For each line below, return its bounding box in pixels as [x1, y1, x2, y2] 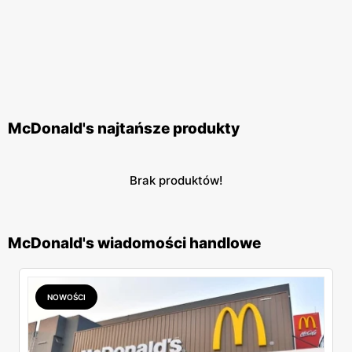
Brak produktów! [130, 173, 222, 188]
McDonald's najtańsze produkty [8, 119, 240, 137]
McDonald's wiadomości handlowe [8, 234, 261, 252]
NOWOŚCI [47, 292, 86, 302]
